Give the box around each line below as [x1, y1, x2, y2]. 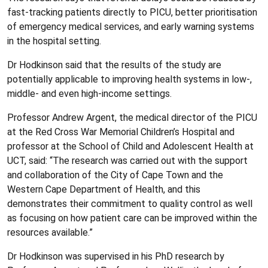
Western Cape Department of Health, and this [7, 183, 200, 195]
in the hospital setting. [7, 35, 101, 47]
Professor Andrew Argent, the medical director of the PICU [7, 111, 257, 123]
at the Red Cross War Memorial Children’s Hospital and [7, 126, 234, 138]
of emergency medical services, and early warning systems [7, 20, 254, 32]
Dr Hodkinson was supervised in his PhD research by [7, 250, 224, 262]
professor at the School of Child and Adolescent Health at [7, 140, 254, 152]
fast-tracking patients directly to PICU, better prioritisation [7, 6, 257, 18]
